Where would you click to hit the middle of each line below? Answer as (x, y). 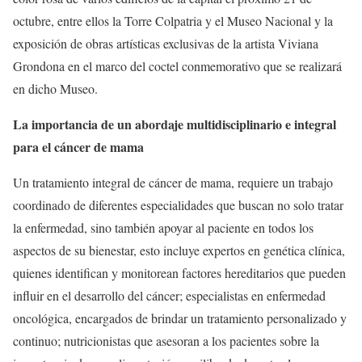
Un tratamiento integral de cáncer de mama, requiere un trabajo (173, 182)
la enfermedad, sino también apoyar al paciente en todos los (163, 227)
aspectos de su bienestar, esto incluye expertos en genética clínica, (179, 250)
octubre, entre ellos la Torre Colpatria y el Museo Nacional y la (173, 21)
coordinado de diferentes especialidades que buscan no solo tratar (178, 205)
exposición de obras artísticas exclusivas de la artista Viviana (166, 43)
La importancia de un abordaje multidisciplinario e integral (175, 124)
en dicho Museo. (55, 88)
